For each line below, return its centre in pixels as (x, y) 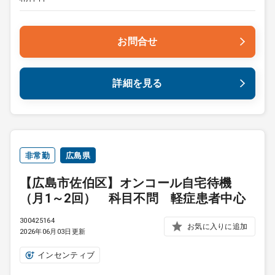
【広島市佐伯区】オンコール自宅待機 (126, 183)
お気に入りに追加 (217, 226)
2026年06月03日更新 (53, 232)
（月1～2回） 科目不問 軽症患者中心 (133, 198)
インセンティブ (66, 255)
